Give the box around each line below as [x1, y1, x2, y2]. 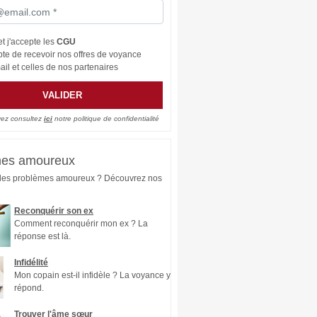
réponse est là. [14, 231, 71, 241]
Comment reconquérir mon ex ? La [14, 219, 148, 229]
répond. [14, 283, 44, 293]
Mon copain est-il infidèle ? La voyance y [14, 270, 171, 280]
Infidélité [14, 258, 48, 267]
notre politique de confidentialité [52, 115, 159, 122]
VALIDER [42, 90, 82, 100]
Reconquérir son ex [14, 206, 93, 216]
